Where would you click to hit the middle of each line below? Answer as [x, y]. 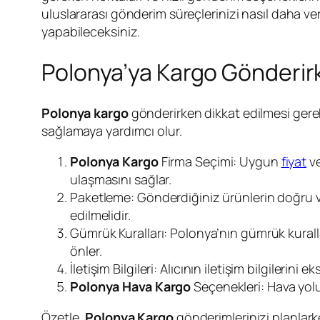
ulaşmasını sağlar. [121, 179]
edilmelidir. [100, 215]
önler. [86, 250]
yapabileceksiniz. [91, 31]
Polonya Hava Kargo [131, 286]
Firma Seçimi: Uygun [220, 161]
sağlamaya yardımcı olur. [112, 130]
